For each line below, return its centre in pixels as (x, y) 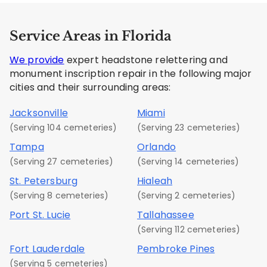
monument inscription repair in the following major (131, 73)
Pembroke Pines (176, 249)
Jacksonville (39, 113)
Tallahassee (166, 215)
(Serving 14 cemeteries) (188, 161)
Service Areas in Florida (91, 36)
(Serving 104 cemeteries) (63, 127)
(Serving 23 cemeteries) (189, 127)
